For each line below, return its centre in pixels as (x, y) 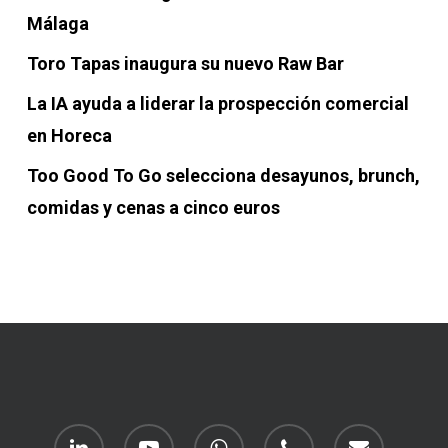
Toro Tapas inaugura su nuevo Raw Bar (185, 63)
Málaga (57, 23)
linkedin (76, 434)
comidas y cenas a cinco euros (153, 207)
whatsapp (224, 434)
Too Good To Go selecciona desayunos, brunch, (223, 175)
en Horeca (69, 135)
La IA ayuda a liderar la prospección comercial (217, 103)
